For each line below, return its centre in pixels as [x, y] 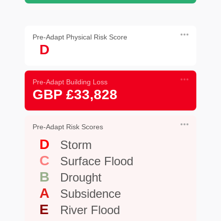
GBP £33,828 [75, 94]
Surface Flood [97, 161]
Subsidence [91, 193]
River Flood [90, 210]
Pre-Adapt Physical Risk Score [80, 37]
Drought [81, 177]
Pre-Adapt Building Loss [70, 82]
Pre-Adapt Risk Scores [68, 127]
